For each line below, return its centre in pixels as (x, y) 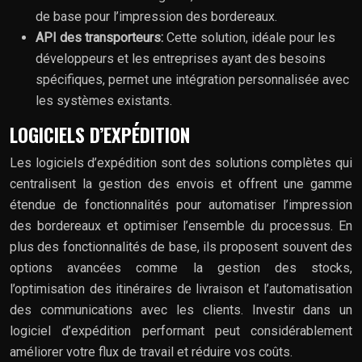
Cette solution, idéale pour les (251, 37)
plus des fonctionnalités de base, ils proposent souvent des (181, 246)
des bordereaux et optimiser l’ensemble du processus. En (181, 225)
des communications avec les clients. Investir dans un (181, 309)
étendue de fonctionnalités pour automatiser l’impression (181, 204)
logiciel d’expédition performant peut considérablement (181, 330)
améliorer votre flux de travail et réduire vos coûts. (151, 351)
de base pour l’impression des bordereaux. (156, 16)
